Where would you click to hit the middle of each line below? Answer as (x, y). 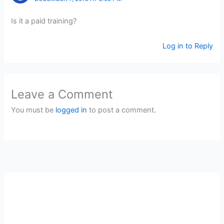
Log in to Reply (187, 46)
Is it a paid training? (44, 21)
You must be (33, 110)
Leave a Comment (62, 94)
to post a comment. (122, 110)
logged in (71, 110)
